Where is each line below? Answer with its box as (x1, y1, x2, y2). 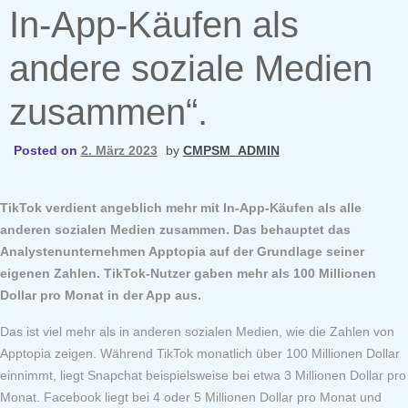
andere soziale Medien (8, 47, 372, 88)
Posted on (13, 142, 81, 158)
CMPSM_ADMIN (182, 142, 280, 158)
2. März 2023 (80, 142, 158, 158)
